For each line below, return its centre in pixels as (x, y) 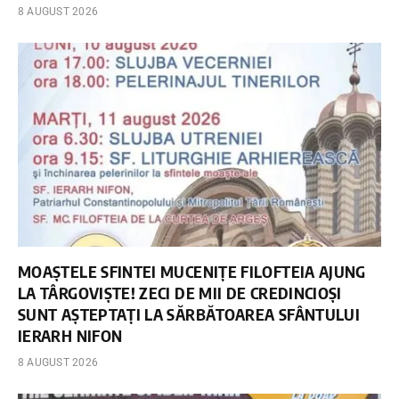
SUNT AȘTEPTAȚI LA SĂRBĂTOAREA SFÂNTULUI (189, 314)
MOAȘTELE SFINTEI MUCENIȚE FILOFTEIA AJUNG (192, 272)
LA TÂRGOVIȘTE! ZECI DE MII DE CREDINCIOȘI (180, 293)
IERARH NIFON (70, 336)
